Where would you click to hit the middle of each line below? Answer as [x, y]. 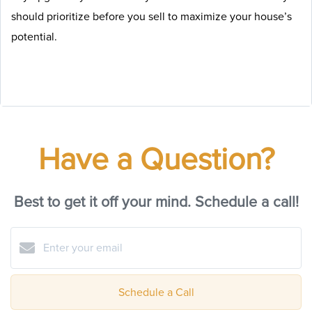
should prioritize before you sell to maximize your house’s [151, 16]
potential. [34, 37]
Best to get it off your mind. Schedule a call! [156, 202]
